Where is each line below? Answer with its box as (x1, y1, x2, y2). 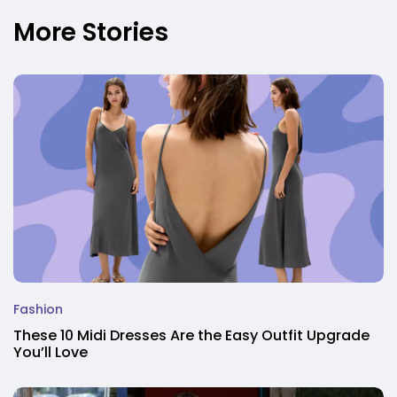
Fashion (13, 300, 63, 319)
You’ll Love (13, 342, 88, 363)
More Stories (13, 15, 168, 51)
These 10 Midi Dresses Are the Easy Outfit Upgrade (13, 325, 370, 346)
